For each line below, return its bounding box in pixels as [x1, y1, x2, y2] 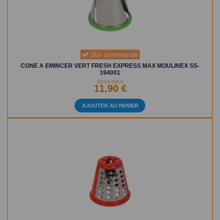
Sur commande [88, 50, 138, 58]
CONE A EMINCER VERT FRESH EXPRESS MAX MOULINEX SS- [21, 62, 199, 69]
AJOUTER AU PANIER [82, 102, 138, 109]
